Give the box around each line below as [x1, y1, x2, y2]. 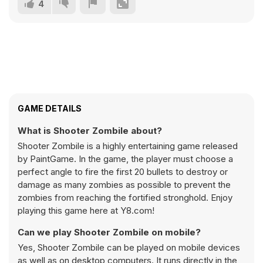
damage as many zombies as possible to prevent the [18, 179, 231, 190]
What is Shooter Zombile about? [18, 125, 162, 136]
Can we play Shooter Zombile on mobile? [18, 227, 201, 238]
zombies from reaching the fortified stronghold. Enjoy [18, 192, 232, 203]
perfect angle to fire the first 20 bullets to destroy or [18, 166, 228, 177]
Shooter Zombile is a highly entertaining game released [18, 140, 238, 151]
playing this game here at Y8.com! [18, 205, 154, 216]
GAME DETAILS [18, 103, 82, 113]
